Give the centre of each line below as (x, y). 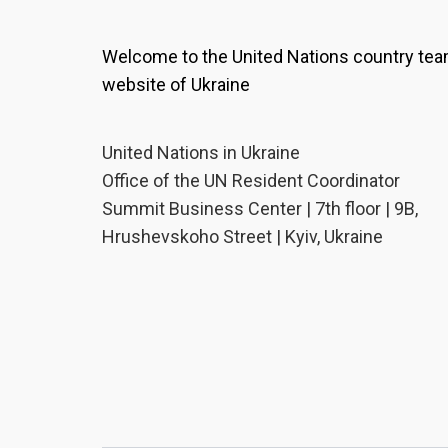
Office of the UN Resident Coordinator (251, 180)
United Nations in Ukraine (201, 152)
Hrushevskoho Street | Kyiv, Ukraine (242, 236)
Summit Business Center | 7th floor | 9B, (260, 208)
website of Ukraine (176, 84)
